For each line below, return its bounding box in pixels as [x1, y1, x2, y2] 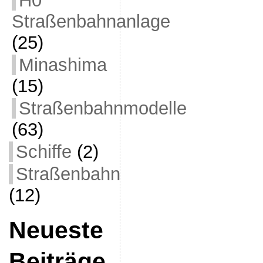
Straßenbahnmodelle [18, 98, 187, 119]
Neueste [8, 217, 103, 244]
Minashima [18, 55, 107, 75]
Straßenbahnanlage [11, 11, 170, 32]
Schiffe [15, 141, 72, 162]
